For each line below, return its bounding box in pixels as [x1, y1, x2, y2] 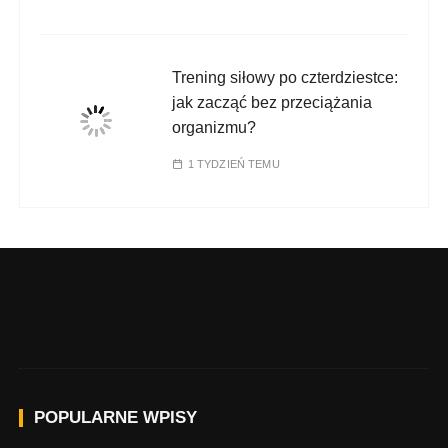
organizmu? [172, 119, 257, 137]
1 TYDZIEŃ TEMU [187, 158, 280, 171]
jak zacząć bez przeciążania [172, 94, 373, 112]
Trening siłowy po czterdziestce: [172, 69, 399, 87]
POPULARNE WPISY [34, 408, 198, 428]
